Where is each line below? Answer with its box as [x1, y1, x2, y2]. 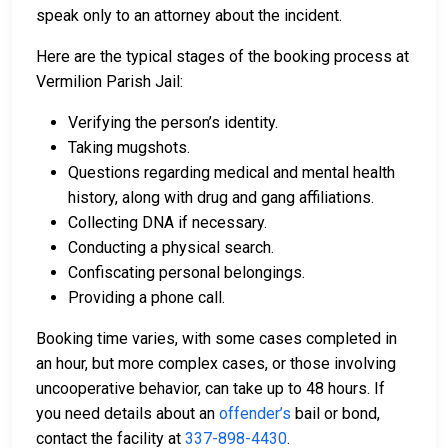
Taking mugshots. [68, 138, 190, 158]
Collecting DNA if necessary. [68, 213, 267, 233]
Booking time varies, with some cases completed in [36, 329, 397, 349]
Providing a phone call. [68, 288, 225, 308]
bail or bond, [291, 404, 380, 424]
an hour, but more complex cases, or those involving [36, 354, 396, 374]
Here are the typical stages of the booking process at [36, 47, 409, 67]
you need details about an [36, 404, 219, 424]
